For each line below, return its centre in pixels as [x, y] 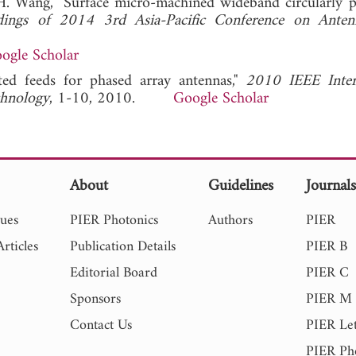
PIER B [327, 246]
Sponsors [96, 299]
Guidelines [241, 186]
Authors [231, 220]
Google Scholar [221, 99]
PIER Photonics [114, 220]
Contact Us [101, 325]
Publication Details [123, 246]
